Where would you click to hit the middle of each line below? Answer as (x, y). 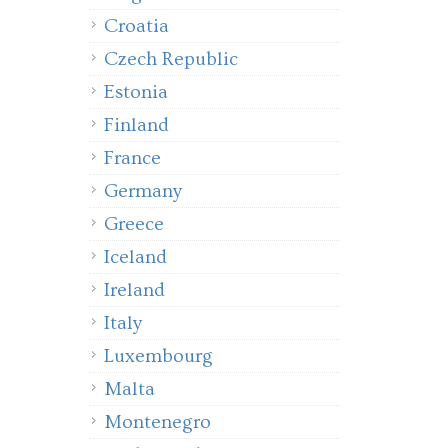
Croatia (136, 26)
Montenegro (157, 422)
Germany (143, 191)
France (132, 158)
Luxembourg (158, 356)
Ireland (134, 290)
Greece (134, 224)
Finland (136, 125)
